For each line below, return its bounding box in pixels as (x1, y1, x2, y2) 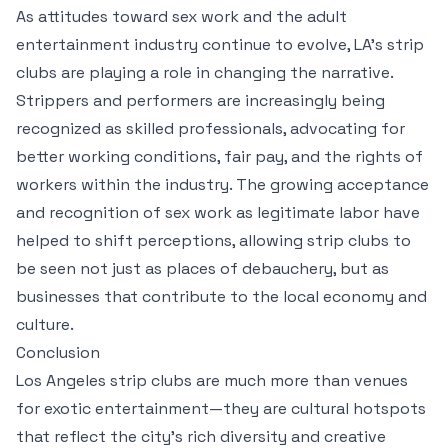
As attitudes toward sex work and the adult (16, 6, 347, 27)
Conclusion (16, 342, 100, 363)
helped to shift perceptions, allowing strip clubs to (16, 230, 411, 251)
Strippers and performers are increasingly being (16, 90, 385, 111)
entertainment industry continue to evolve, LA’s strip (16, 34, 424, 55)
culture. (16, 314, 74, 335)
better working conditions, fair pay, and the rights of (16, 146, 423, 167)
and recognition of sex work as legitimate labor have (16, 202, 420, 223)
